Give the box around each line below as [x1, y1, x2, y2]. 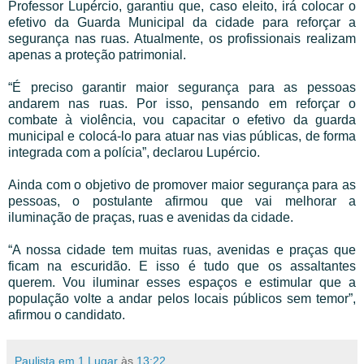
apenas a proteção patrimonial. [8, 47, 186, 62]
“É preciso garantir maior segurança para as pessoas [8, 80, 356, 94]
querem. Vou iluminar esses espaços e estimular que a [8, 275, 356, 289]
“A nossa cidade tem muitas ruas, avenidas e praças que [8, 242, 356, 257]
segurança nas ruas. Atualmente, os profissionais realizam [8, 31, 356, 45]
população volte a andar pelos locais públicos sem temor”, [8, 291, 356, 305]
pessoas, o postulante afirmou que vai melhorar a [8, 193, 356, 208]
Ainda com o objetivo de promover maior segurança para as [8, 177, 356, 192]
